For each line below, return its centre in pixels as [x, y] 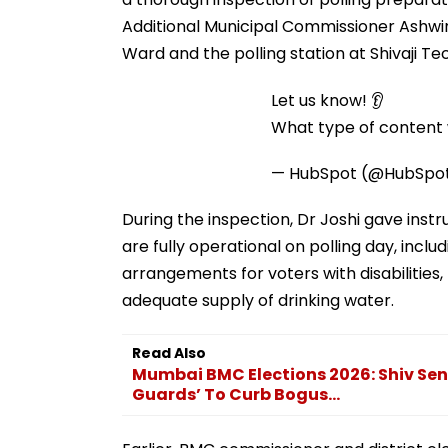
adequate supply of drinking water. [258, 300]
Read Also [169, 352]
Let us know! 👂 [327, 100]
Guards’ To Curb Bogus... [236, 394]
